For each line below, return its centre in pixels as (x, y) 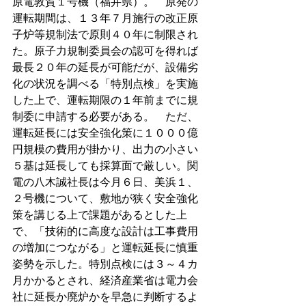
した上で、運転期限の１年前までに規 (105, 100)
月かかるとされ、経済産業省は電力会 (105, 280)
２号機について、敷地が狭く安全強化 (105, 198)
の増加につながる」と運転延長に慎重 (105, 247)
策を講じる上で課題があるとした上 (100, 214)
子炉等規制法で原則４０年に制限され (105, 34)
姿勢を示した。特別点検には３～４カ (105, 264)
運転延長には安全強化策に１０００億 (105, 133)
